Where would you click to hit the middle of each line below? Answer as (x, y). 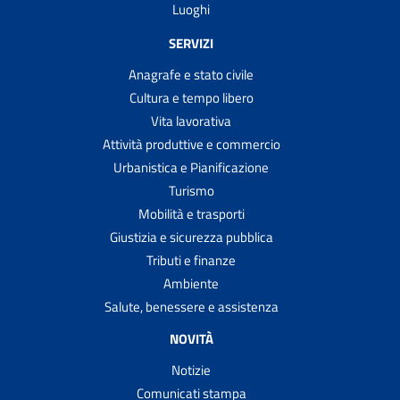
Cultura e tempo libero (191, 97)
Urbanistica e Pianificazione (191, 167)
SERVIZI (191, 43)
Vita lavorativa (191, 121)
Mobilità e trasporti (191, 213)
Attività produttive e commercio (191, 144)
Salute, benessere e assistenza (191, 306)
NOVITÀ (191, 338)
